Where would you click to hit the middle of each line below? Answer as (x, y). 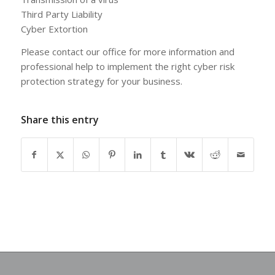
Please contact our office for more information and (127, 52)
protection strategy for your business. (101, 81)
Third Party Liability (61, 14)
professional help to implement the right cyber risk (127, 67)
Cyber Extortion (54, 29)
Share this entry (60, 119)
